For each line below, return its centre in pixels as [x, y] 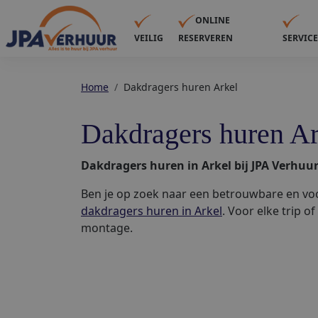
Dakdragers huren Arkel [181, 87]
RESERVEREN [206, 38]
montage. [107, 228]
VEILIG [148, 38]
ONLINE [213, 21]
